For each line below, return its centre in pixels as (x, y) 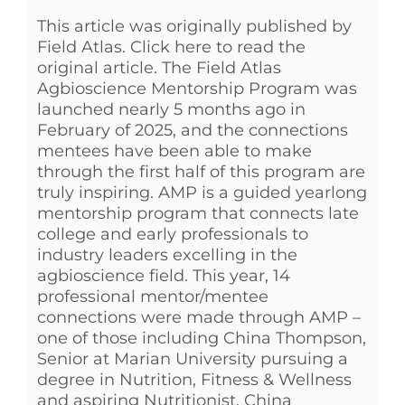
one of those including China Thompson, (202, 338)
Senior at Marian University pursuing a (193, 358)
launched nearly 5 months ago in (171, 109)
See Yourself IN (62, 25)
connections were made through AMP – (199, 317)
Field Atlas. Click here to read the (171, 47)
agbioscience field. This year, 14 (164, 275)
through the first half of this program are (201, 171)
